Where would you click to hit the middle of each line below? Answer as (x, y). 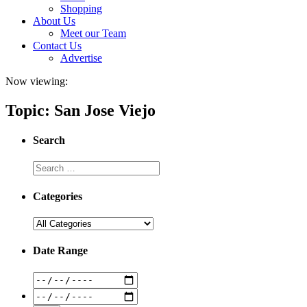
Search (49, 140)
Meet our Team (93, 33)
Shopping (81, 9)
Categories (58, 196)
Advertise (81, 58)
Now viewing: (37, 81)
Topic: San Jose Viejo (81, 110)
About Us (54, 21)
